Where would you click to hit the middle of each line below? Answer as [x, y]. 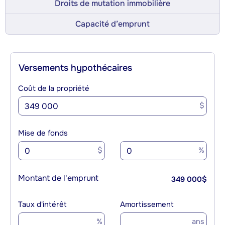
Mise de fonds [43, 133]
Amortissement [147, 205]
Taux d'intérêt [42, 205]
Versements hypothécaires [75, 68]
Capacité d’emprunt [113, 24]
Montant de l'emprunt [58, 178]
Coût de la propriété [54, 89]
